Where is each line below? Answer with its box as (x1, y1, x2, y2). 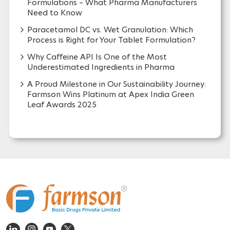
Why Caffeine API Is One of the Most (27, 51, 167, 63)
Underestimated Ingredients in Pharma (27, 62, 175, 73)
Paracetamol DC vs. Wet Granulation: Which (27, 24, 193, 35)
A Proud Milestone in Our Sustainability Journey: (27, 79, 206, 90)
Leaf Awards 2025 (27, 99, 97, 110)
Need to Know (27, 7, 82, 18)
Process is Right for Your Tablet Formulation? (27, 34, 196, 46)
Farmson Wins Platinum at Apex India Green (27, 89, 194, 100)
